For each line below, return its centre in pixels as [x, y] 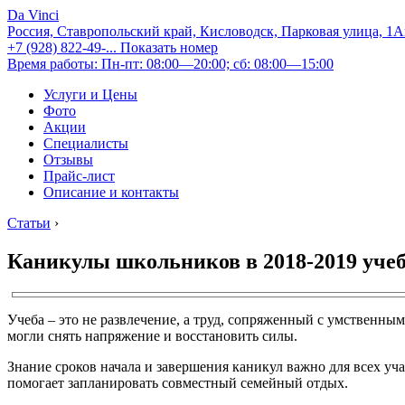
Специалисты [86, 143]
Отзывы [68, 160]
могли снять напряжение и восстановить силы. [152, 335]
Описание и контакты [111, 192]
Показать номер [169, 47]
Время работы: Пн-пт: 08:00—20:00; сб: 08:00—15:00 [170, 64]
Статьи [29, 223]
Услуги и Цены [90, 94]
